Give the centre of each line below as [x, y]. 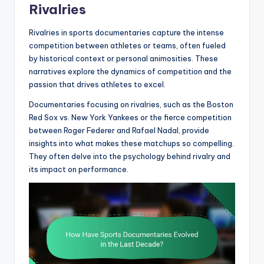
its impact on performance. [79, 169]
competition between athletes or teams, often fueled [127, 45]
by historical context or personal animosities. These [123, 58]
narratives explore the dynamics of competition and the [130, 71]
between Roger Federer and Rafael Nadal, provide [119, 130]
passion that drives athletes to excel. [97, 84]
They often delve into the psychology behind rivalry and [130, 156]
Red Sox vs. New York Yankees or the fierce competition [130, 117]
